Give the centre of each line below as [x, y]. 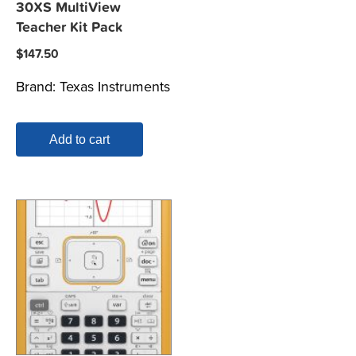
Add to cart [79, 140]
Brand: [38, 87]
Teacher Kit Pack [70, 28]
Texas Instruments [115, 87]
